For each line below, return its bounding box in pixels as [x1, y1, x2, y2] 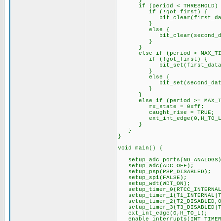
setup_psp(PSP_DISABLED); [117, 169, 211, 175]
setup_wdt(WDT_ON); [117, 181, 190, 186]
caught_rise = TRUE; [117, 110, 215, 115]
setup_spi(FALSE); [117, 175, 187, 181]
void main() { [117, 145, 163, 151]
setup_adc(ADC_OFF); [117, 163, 194, 169]
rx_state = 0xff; [117, 104, 204, 110]
